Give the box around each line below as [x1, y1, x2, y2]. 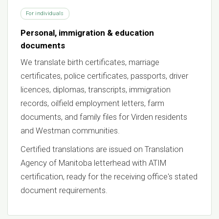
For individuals [26, 10, 64, 17]
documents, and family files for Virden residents [21, 112, 187, 122]
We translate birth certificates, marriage [21, 58, 159, 67]
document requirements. [21, 186, 108, 196]
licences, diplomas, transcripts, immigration [21, 85, 171, 95]
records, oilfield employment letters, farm [21, 99, 164, 109]
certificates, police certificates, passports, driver [21, 71, 188, 81]
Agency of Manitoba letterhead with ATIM [21, 158, 166, 168]
